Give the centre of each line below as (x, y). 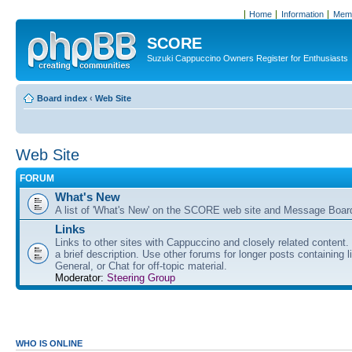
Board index (62, 98)
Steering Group (141, 277)
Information (302, 14)
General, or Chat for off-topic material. (141, 266)
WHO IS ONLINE (49, 343)
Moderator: (79, 277)
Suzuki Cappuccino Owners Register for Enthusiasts (247, 58)
